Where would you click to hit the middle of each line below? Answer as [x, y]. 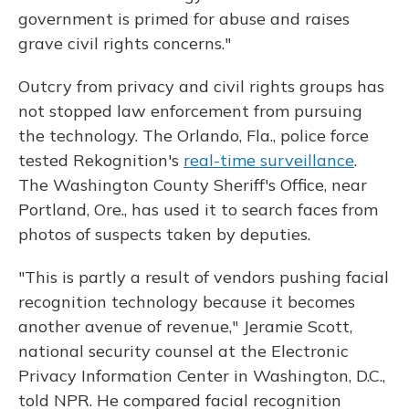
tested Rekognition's [101, 160]
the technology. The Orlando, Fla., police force [194, 136]
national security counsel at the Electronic [184, 351]
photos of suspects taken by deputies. [164, 234]
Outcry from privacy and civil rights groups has [201, 86]
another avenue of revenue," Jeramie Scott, [185, 326]
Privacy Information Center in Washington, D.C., [202, 376]
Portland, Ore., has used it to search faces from [198, 210]
